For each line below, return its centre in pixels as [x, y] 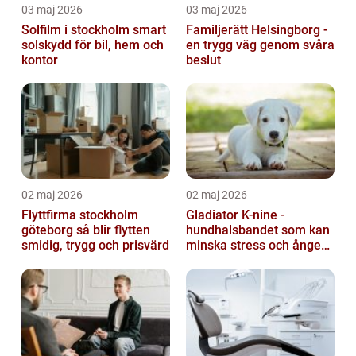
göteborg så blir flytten [49, 230]
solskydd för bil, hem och [93, 44]
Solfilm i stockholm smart [77, 29]
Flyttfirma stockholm [80, 215]
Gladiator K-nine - [235, 215]
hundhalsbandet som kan [258, 230]
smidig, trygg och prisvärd [95, 245]
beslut [203, 60]
